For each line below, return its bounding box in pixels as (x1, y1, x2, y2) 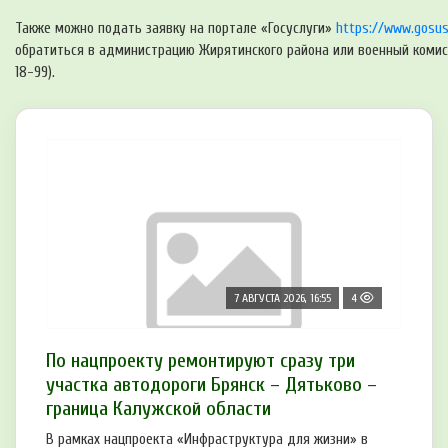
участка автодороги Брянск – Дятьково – (46, 372, 377, 396)
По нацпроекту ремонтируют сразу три (46, 348, 355, 372)
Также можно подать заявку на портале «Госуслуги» (15, 19, 336, 37)
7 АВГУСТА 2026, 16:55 (234, 290, 331, 305)
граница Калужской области (46, 396, 271, 420)
